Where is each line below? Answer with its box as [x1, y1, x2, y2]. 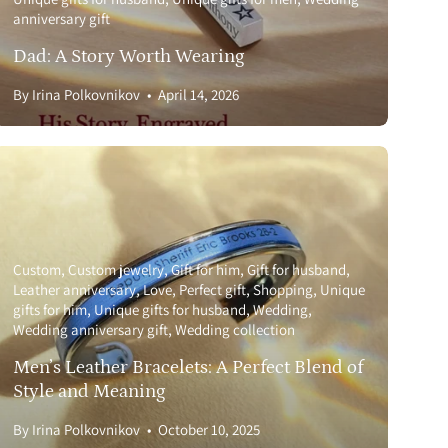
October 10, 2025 [158, 420, 261, 440]
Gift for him [171, 260, 241, 280]
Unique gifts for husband [94, 300, 247, 320]
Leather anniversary [13, 280, 137, 300]
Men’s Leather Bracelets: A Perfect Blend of [13, 357, 364, 379]
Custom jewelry [68, 260, 165, 280]
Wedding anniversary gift [13, 320, 169, 340]
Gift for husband [247, 260, 347, 280]
